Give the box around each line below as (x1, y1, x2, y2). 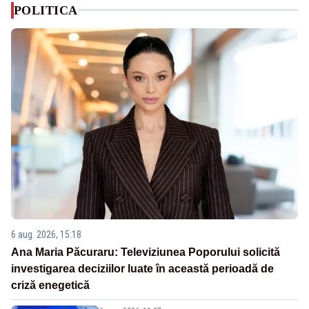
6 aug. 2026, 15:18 (11, 229, 81, 241)
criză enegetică (11, 279, 90, 292)
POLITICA (14, 3, 78, 17)
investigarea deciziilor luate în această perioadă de (11, 263, 274, 275)
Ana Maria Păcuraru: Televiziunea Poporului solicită (11, 246, 280, 259)
